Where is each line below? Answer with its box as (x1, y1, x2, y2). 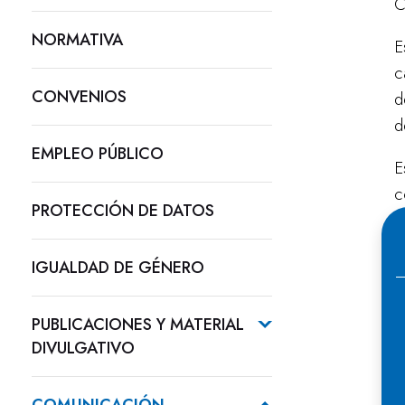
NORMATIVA (32, 28, 123, 52)
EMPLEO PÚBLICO (32, 142, 164, 165)
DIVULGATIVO (32, 336, 135, 360)
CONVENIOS (32, 85, 127, 108)
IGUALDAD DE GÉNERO (32, 256, 204, 279)
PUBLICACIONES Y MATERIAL (32, 313, 244, 336)
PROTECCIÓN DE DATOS (32, 199, 214, 222)
